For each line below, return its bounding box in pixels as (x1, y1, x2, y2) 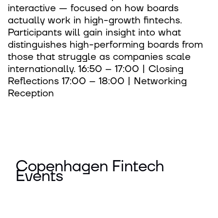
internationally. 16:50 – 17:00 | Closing (8, 63, 183, 75)
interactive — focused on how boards (8, 2, 179, 15)
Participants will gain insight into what (8, 26, 181, 39)
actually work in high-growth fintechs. (8, 14, 182, 27)
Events (16, 166, 63, 186)
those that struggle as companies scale (8, 51, 191, 63)
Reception (8, 87, 54, 100)
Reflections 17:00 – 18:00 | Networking (8, 75, 187, 88)
